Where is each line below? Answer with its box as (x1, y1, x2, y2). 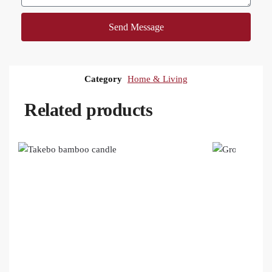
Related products (24, 100, 152, 120)
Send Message (108, 21, 164, 32)
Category (84, 74, 122, 84)
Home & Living (127, 74, 188, 84)
